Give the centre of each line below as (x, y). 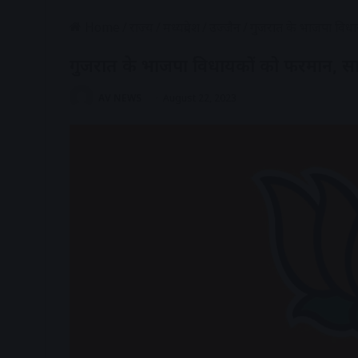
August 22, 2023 (200, 98)
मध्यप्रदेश (181, 27)
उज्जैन (225, 27)
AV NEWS (120, 98)
